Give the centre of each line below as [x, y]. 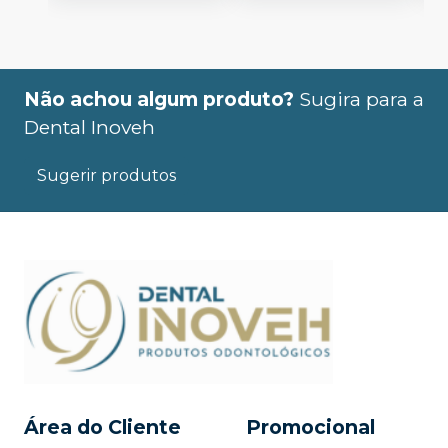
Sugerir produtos [106, 176]
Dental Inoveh [89, 127]
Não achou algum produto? [159, 99]
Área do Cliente [102, 426]
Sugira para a [361, 99]
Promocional [310, 426]
